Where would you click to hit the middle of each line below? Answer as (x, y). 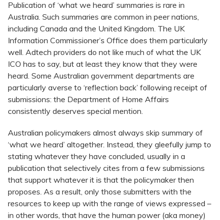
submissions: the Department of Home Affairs (88, 99)
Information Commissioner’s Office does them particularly (108, 41)
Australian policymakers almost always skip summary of (105, 133)
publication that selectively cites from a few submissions (106, 168)
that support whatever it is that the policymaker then (101, 180)
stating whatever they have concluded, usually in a (96, 156)
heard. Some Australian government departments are (101, 76)
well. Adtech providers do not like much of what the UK (104, 52)
